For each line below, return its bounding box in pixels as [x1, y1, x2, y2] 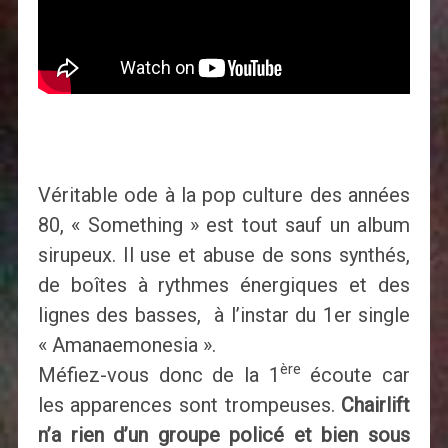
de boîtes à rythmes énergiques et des [37, 273, 411, 298]
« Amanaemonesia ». [37, 333, 216, 358]
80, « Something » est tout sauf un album [37, 213, 411, 238]
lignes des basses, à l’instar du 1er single [37, 303, 411, 328]
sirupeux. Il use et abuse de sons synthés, [37, 243, 411, 268]
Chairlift [341, 393, 411, 418]
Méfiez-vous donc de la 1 [37, 363, 280, 388]
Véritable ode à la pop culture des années [37, 183, 411, 208]
